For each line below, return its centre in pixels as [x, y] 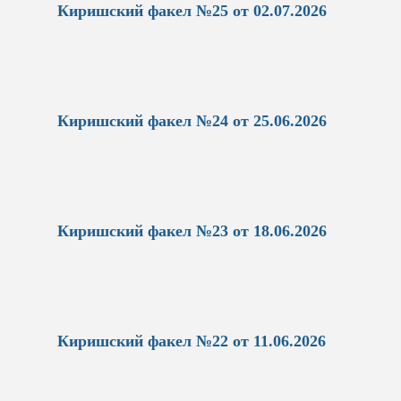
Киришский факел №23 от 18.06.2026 [192, 231]
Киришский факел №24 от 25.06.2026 [192, 121]
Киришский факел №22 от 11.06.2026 [192, 341]
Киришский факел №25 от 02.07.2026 [192, 11]
